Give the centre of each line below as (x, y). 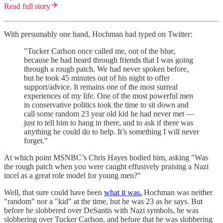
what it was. (123, 192)
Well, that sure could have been (54, 192)
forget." (36, 140)
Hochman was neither (177, 192)
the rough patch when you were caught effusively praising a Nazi (106, 166)
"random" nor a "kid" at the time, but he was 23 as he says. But (103, 201)
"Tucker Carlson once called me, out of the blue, (100, 51)
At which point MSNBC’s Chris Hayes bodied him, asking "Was (106, 157)
